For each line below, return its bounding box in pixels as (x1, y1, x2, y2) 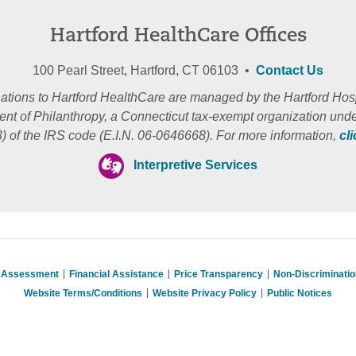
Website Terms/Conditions (23, 288, 142, 299)
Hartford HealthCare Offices (49, 27, 307, 46)
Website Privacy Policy (152, 288, 257, 299)
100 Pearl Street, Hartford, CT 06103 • (33, 64, 256, 77)
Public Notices (266, 288, 332, 299)
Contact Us (256, 64, 323, 77)
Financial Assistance (69, 269, 164, 280)
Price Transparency (174, 269, 264, 280)
